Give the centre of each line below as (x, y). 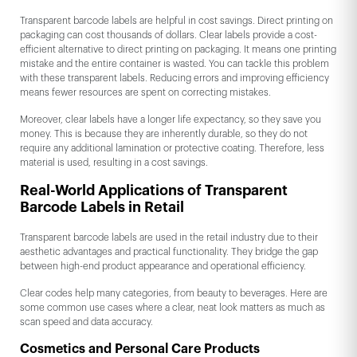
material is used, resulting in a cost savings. (115, 163)
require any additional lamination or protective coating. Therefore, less (172, 149)
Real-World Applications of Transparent (154, 191)
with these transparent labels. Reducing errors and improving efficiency (175, 78)
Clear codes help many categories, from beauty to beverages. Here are (174, 294)
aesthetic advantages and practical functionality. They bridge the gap (169, 252)
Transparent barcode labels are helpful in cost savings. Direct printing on (177, 21)
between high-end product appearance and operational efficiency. (164, 267)
